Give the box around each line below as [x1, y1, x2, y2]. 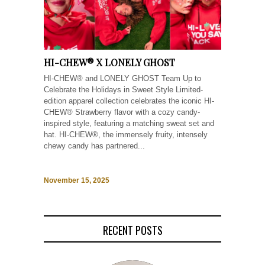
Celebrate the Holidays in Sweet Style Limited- [44, 85, 203, 95]
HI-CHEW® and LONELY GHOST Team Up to [44, 74, 201, 83]
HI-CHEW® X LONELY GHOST [44, 56, 175, 69]
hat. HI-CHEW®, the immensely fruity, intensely [44, 130, 208, 140]
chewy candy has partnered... [44, 141, 145, 151]
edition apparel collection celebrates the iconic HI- [44, 96, 214, 106]
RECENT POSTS [102, 222, 163, 238]
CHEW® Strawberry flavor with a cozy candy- [44, 108, 200, 117]
